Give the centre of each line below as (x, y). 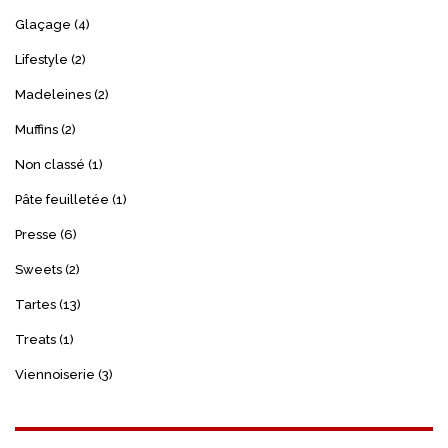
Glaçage (43, 24)
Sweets (38, 269)
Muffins (36, 129)
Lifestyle (41, 59)
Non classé (50, 164)
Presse (36, 234)
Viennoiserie (55, 374)
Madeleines (53, 94)
